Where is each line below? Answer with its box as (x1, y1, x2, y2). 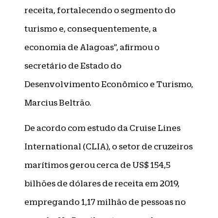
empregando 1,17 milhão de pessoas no (24, 197, 186, 207)
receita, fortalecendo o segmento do (24, 5, 176, 15)
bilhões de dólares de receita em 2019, (24, 178, 180, 188)
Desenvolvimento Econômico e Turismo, (24, 79, 193, 89)
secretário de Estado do (24, 60, 122, 71)
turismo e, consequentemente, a (24, 23, 157, 34)
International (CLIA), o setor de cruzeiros (24, 141, 193, 151)
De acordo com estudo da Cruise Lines (24, 123, 181, 133)
